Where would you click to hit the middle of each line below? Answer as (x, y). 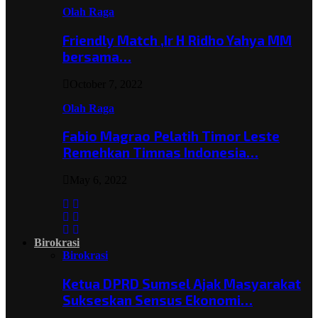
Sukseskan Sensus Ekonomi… (158, 300)
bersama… (97, 56)
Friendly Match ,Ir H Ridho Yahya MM (177, 40)
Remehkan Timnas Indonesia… (160, 153)
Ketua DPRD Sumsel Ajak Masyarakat (182, 283)
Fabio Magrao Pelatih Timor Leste (171, 136)
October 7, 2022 (106, 84)
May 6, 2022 (98, 180)
